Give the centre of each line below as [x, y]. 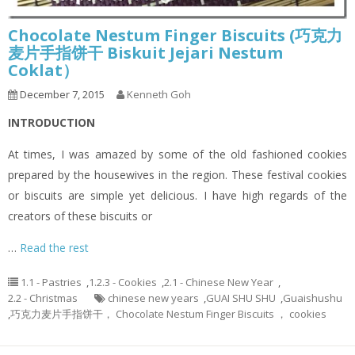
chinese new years [153, 298]
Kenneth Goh [159, 95]
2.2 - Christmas [43, 298]
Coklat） [43, 71]
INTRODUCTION [52, 123]
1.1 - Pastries [51, 282]
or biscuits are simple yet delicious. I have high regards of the [177, 196]
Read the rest [54, 248]
